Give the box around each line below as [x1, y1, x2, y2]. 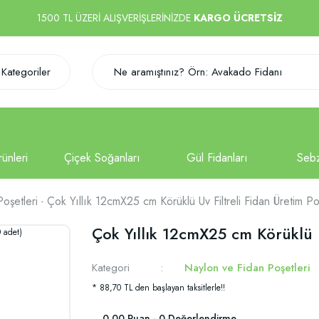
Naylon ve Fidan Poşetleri [184, 260, 311, 276]
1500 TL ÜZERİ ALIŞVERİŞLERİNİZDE [36, 11, 194, 25]
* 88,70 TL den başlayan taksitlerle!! [92, 281, 225, 294]
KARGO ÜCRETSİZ [193, 11, 283, 25]
